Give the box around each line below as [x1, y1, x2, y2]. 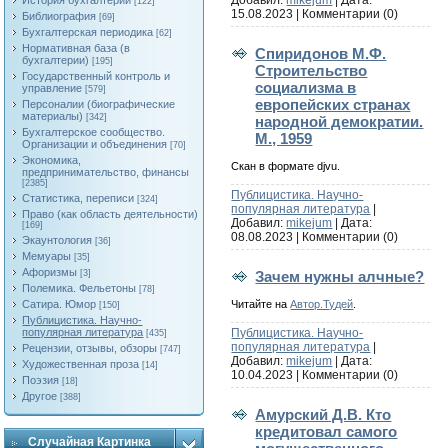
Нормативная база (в [22, 42, 131, 54]
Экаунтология [22, 234, 93, 246]
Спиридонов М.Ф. [255, 44, 387, 62]
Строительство [255, 61, 368, 79]
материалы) [22, 110, 84, 122]
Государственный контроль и [22, 70, 171, 82]
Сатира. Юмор [22, 298, 97, 310]
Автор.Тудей [290, 297, 354, 310]
